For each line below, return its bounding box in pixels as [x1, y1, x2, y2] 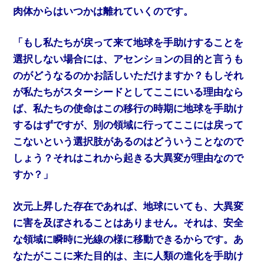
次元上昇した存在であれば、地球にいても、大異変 [13, 200, 244, 212]
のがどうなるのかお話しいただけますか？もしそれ [13, 70, 244, 82]
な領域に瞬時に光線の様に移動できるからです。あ [13, 233, 244, 245]
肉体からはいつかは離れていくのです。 [13, 5, 194, 17]
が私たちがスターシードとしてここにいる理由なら [13, 87, 244, 98]
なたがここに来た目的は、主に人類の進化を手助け [13, 250, 244, 262]
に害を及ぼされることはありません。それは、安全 [13, 217, 244, 229]
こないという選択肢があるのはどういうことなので [13, 136, 244, 148]
